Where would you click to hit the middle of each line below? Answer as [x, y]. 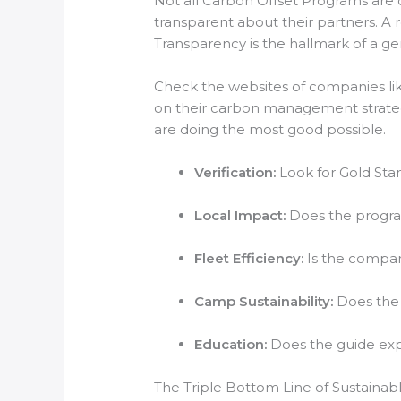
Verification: [235, 172]
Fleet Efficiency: [249, 258]
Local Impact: [240, 215]
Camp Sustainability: [264, 301]
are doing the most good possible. [270, 129]
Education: [231, 344]
